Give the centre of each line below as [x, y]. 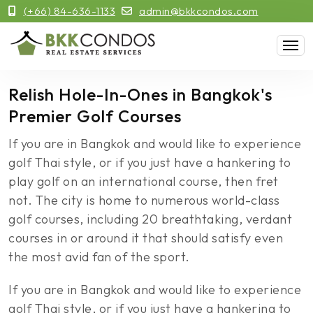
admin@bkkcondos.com [199, 11]
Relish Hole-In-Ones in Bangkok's [140, 94]
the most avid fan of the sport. [99, 257]
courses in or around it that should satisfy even [146, 238]
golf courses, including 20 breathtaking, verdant [150, 219]
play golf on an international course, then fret [144, 181]
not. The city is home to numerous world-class [144, 200]
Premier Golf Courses [95, 116]
